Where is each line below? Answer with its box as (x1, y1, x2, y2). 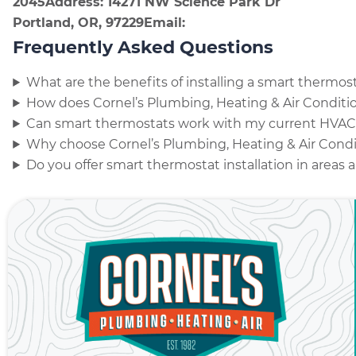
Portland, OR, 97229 (13, 15, 145, 30)
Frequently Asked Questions (13, 37, 274, 58)
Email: (144, 15, 186, 30)
